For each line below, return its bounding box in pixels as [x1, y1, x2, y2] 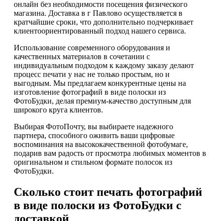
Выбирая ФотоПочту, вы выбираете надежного [14, 122, 173, 131]
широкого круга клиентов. [14, 106, 103, 114]
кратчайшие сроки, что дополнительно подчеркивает [14, 18, 193, 27]
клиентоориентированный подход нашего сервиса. [14, 27, 186, 36]
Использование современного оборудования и [14, 43, 170, 52]
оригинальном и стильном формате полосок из [14, 158, 172, 167]
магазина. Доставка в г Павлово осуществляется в [14, 9, 183, 18]
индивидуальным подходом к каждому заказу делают [14, 61, 194, 70]
